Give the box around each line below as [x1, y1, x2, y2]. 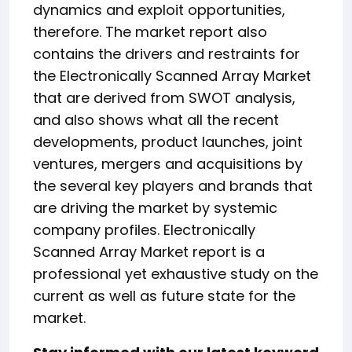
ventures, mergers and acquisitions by [33, 154, 302, 174]
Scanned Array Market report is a [33, 242, 265, 262]
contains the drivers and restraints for [33, 44, 300, 64]
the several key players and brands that [33, 176, 313, 196]
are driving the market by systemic [33, 198, 277, 218]
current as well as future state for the [33, 286, 295, 306]
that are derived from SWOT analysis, [33, 88, 295, 108]
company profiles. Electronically [33, 220, 255, 240]
